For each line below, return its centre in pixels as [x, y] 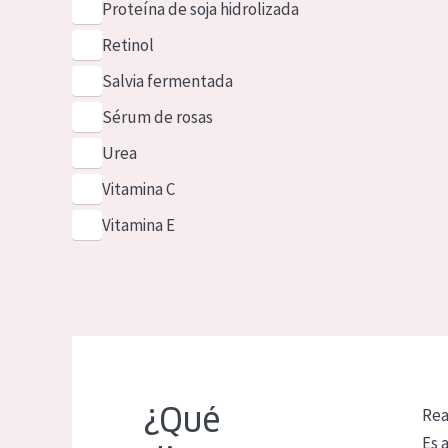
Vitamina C [138, 189]
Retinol [127, 45]
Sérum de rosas [157, 117]
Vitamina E [138, 225]
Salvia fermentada [167, 81]
